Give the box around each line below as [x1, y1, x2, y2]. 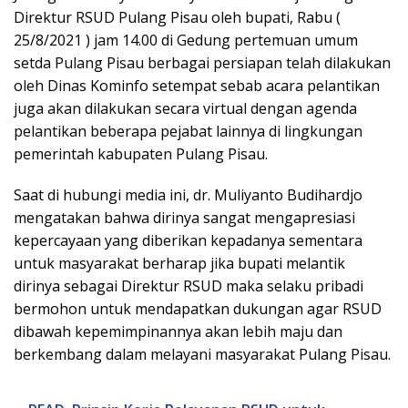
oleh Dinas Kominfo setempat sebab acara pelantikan [14, 76, 380, 97]
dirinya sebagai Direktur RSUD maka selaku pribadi [14, 276, 363, 297]
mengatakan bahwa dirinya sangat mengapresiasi [14, 208, 355, 229]
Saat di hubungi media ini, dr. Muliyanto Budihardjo [14, 185, 362, 206]
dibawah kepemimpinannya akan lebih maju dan [14, 321, 342, 342]
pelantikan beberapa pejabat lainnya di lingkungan [14, 121, 362, 142]
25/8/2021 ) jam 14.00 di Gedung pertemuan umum [14, 30, 358, 51]
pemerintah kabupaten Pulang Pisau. [14, 144, 268, 165]
